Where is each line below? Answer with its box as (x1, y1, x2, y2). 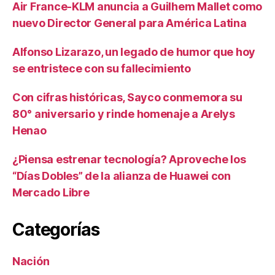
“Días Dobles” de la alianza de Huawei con (12, 169, 231, 182)
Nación (12, 254, 50, 268)
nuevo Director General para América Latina (12, 16, 247, 29)
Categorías (12, 219, 99, 240)
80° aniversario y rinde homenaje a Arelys (12, 107, 235, 120)
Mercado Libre (12, 185, 90, 199)
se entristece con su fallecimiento (12, 61, 191, 75)
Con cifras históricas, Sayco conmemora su (12, 90, 242, 104)
